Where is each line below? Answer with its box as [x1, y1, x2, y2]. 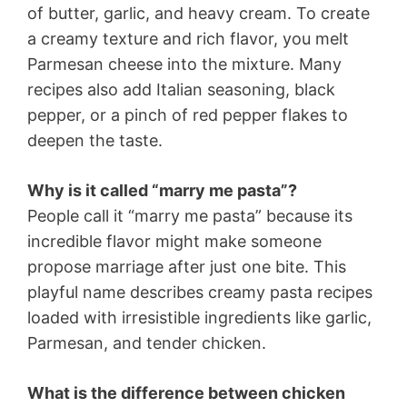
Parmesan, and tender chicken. [27, 333, 266, 352]
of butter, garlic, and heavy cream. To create [27, 3, 370, 23]
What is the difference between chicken [27, 382, 345, 402]
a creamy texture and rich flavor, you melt [27, 28, 349, 48]
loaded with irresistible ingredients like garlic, [27, 307, 372, 327]
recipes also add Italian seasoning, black [27, 79, 335, 99]
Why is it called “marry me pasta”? [27, 180, 297, 200]
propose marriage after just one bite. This [27, 256, 346, 276]
